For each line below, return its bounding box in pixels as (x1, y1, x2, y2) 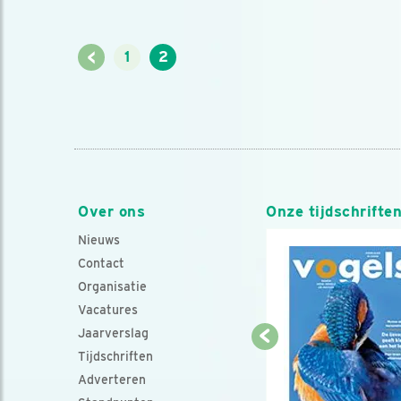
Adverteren (78, 372, 146, 387)
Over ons (78, 202, 146, 220)
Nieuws (78, 233, 120, 247)
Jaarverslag (78, 326, 149, 340)
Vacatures (78, 303, 138, 317)
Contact (78, 256, 124, 270)
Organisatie (78, 279, 147, 294)
